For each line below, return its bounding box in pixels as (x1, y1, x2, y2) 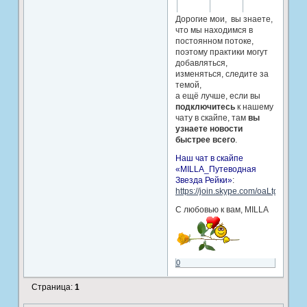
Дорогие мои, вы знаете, (175, 14, 273, 25)
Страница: (31, 282, 75, 293)
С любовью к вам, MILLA (175, 205, 275, 215)
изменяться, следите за (175, 69, 269, 79)
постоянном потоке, (175, 36, 254, 47)
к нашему (234, 102, 273, 112)
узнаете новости (175, 124, 243, 134)
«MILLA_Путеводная (175, 164, 256, 175)
